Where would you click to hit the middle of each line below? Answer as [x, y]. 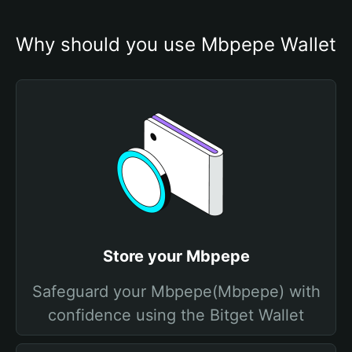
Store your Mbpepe [176, 256]
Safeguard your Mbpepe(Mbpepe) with [176, 291]
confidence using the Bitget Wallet [176, 315]
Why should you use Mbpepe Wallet [176, 44]
